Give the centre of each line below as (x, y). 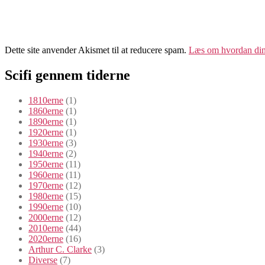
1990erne (46, 206)
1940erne (46, 153)
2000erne (46, 217)
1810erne (46, 100)
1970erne (46, 185)
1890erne (46, 121)
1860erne (46, 111)
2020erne (46, 238)
